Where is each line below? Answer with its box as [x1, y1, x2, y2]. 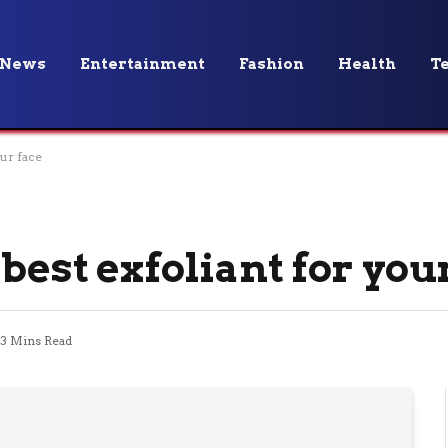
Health [338, 55, 396, 73]
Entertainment [80, 55, 205, 73]
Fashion [239, 55, 304, 73]
